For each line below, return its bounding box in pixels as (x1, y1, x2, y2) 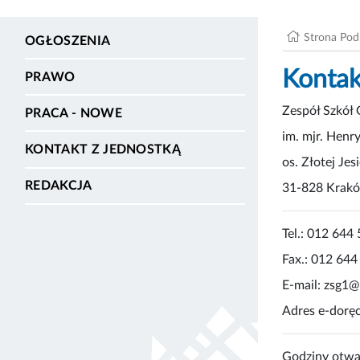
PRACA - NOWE (25, 106, 122, 120)
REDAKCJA (25, 179, 92, 193)
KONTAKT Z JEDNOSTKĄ (25, 143, 182, 157)
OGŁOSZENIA (25, 34, 111, 47)
